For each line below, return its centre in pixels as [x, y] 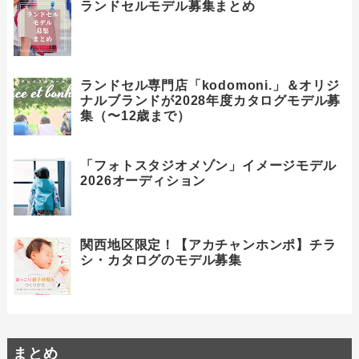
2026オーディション [143, 180]
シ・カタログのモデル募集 [161, 260]
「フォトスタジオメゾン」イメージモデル [208, 165]
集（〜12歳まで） [135, 116]
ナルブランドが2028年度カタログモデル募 [211, 101]
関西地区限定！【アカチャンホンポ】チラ [208, 245]
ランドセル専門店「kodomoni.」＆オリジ [210, 86]
